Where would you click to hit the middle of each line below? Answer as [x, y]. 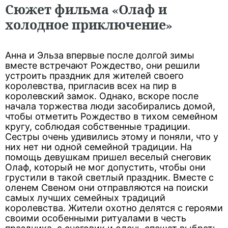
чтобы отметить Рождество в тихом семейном [111, 116]
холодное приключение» [89, 25]
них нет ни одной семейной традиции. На [98, 147]
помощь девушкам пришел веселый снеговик [108, 157]
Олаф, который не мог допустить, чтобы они [105, 167]
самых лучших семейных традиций [85, 198]
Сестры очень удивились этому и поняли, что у [112, 137]
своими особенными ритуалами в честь [96, 218]
